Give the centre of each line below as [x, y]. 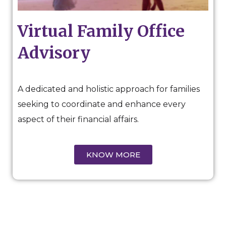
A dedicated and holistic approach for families [109, 89]
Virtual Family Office [101, 32]
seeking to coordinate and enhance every [102, 104]
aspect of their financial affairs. [78, 120]
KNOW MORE [113, 155]
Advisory [54, 53]
